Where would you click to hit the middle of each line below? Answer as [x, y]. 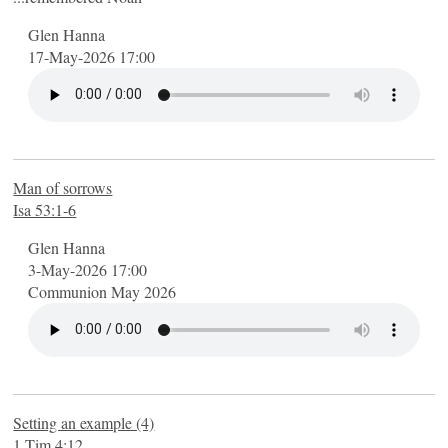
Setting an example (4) [84, 422]
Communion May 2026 [102, 291]
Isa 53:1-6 [45, 209]
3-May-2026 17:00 [88, 269]
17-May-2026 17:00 [92, 56]
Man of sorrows [63, 187]
